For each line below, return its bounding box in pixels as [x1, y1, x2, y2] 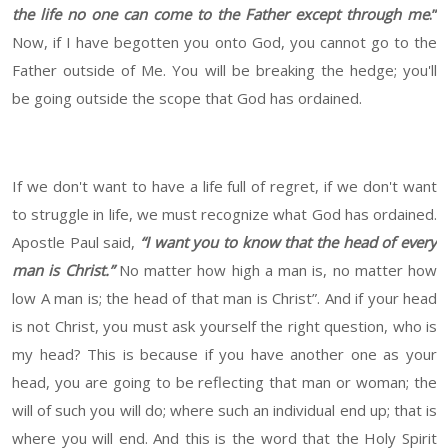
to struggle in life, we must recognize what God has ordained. [12, 204, 437, 225]
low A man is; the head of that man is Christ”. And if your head [12, 288, 437, 309]
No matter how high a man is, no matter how [118, 260, 437, 281]
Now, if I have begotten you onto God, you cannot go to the [12, 32, 437, 53]
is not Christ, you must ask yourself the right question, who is [12, 316, 437, 337]
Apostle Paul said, [12, 232, 140, 253]
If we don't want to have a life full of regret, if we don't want [12, 176, 437, 197]
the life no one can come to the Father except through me [12, 4, 429, 25]
